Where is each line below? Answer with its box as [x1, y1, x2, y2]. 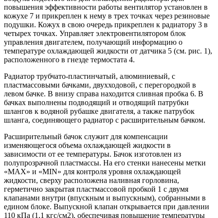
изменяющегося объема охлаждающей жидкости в [4, 141, 171, 149]
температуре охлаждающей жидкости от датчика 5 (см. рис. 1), [4, 46, 212, 55]
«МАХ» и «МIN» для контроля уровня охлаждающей [4, 167, 181, 176]
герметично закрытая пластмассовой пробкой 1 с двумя [4, 184, 188, 193]
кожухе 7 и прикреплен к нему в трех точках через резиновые [4, 11, 210, 20]
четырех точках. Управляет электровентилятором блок [4, 29, 186, 37]
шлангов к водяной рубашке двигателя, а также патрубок [4, 107, 195, 115]
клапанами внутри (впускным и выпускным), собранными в [4, 193, 206, 202]
